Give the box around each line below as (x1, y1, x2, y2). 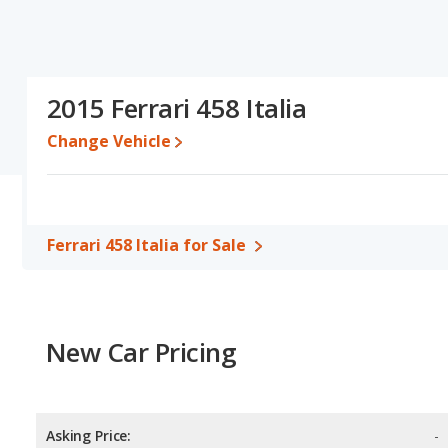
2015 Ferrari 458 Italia (47, 90, 307, 126)
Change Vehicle (47, 130, 171, 152)
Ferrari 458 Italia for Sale (47, 234, 246, 256)
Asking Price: (46, 426, 132, 446)
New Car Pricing (46, 334, 237, 370)
